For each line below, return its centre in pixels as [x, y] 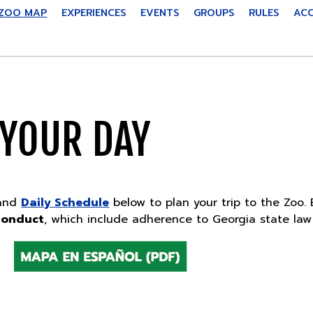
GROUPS [214, 13]
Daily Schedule [65, 202]
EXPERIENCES [94, 13]
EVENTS [160, 13]
